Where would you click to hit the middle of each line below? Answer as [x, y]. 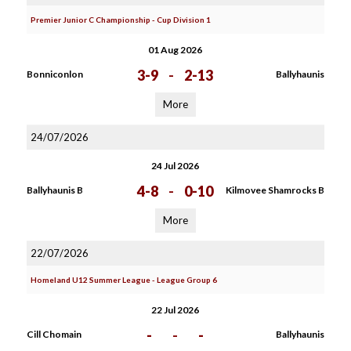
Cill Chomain [54, 334]
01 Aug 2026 [175, 50]
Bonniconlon [54, 74]
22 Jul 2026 [175, 310]
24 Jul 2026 [175, 166]
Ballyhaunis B [54, 190]
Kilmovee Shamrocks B [275, 190]
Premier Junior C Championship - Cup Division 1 [120, 20]
